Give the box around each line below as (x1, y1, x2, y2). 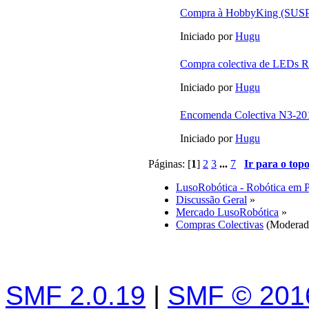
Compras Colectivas (176, 219, 263, 230)
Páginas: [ (148, 158, 191, 170)
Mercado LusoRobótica (176, 206, 279, 218)
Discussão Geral (176, 194, 247, 206)
